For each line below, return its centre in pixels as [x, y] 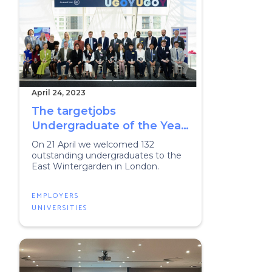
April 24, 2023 [59, 93]
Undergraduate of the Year [108, 126]
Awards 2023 [68, 140]
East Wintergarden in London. [95, 166]
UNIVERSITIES [59, 208]
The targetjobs [74, 111]
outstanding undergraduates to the [107, 155]
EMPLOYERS [55, 196]
